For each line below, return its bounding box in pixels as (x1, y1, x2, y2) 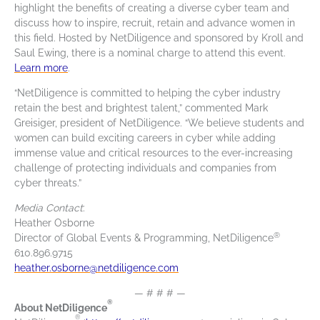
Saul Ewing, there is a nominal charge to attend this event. (14, 47, 286, 59)
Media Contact (14, 202, 83, 214)
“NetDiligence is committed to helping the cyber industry (14, 87, 281, 99)
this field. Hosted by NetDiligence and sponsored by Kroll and (14, 32, 304, 44)
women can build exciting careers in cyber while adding (14, 132, 276, 144)
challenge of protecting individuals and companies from (14, 162, 276, 174)
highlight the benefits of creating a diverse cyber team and (14, 2, 289, 14)
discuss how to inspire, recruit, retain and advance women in (14, 17, 295, 29)
